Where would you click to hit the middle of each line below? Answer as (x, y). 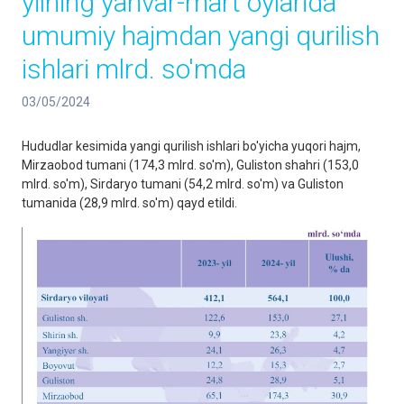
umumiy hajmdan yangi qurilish (201, 36)
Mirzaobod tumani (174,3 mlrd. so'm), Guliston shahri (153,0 (190, 165)
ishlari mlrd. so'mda (134, 69)
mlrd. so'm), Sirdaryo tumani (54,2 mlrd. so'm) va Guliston (183, 184)
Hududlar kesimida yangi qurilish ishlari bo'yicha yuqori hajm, (191, 146)
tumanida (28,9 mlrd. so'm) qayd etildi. (129, 203)
